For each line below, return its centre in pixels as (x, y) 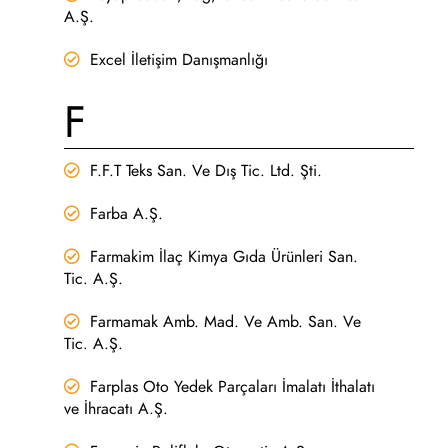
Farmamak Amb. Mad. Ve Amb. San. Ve (226, 321)
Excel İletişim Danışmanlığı (179, 60)
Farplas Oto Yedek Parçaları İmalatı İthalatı (233, 386)
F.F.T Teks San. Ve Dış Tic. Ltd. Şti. (206, 170)
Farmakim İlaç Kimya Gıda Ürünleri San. (224, 256)
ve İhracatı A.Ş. (116, 408)
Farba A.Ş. (127, 213)
